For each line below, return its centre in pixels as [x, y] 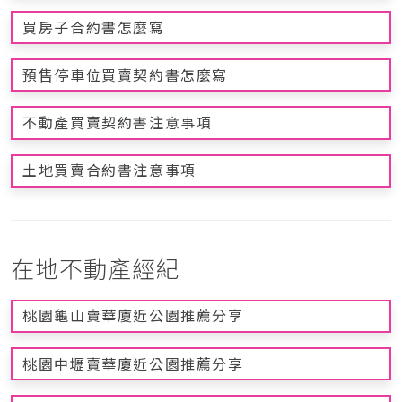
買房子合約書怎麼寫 [94, 27]
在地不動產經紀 [96, 269]
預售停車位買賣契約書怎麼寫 [125, 75]
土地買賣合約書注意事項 [109, 171]
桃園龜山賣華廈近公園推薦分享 [133, 316]
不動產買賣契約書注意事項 [118, 123]
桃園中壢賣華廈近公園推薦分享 [133, 364]
